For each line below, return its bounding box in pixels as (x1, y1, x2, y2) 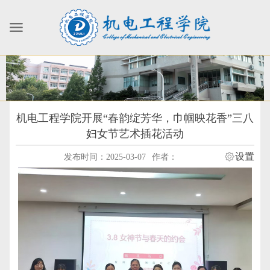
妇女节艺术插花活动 (86, 127, 184, 140)
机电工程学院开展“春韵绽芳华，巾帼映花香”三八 (16, 111, 254, 124)
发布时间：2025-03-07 (63, 152, 146, 162)
